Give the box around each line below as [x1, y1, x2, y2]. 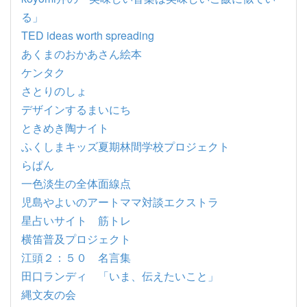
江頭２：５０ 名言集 [21, 249, 131, 265]
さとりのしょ [21, 83, 87, 99]
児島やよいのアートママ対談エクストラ [21, 194, 219, 210]
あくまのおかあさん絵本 [21, 46, 142, 62]
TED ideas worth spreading [21, 27, 154, 43]
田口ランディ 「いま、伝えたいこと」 [21, 268, 230, 284]
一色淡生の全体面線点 [21, 175, 131, 191]
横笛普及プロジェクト [21, 231, 131, 247]
